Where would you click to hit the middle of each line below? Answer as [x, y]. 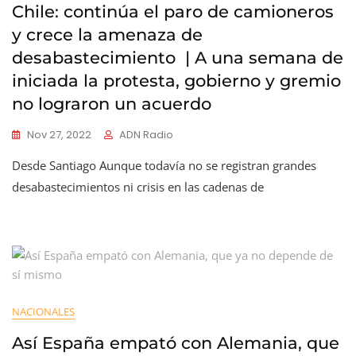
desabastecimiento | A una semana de [178, 58]
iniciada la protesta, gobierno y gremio [176, 81]
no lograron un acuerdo [112, 104]
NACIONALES [43, 311]
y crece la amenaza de [107, 35]
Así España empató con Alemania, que [176, 343]
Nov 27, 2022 [59, 135]
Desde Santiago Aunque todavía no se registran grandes [164, 165]
